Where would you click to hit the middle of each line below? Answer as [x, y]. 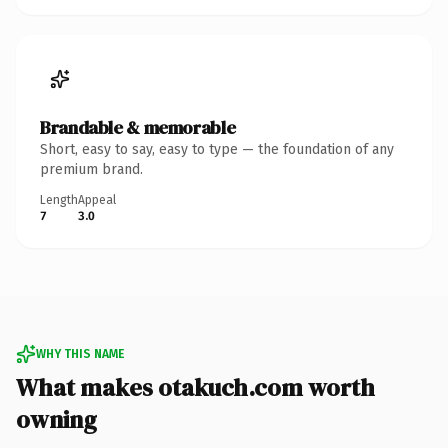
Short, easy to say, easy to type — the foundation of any [217, 149]
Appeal [97, 199]
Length [59, 199]
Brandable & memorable [138, 127]
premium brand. [91, 169]
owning [56, 419]
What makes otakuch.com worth [195, 387]
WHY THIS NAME [80, 353]
